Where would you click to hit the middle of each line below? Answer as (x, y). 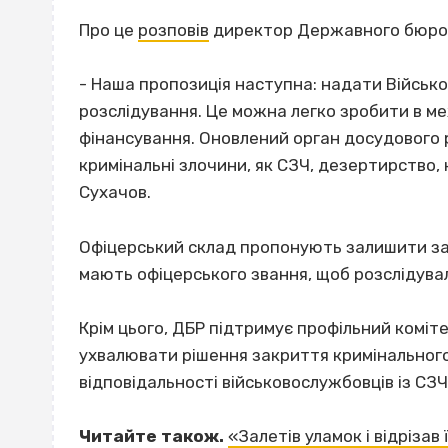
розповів (173, 30)
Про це (108, 30)
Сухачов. (115, 192)
